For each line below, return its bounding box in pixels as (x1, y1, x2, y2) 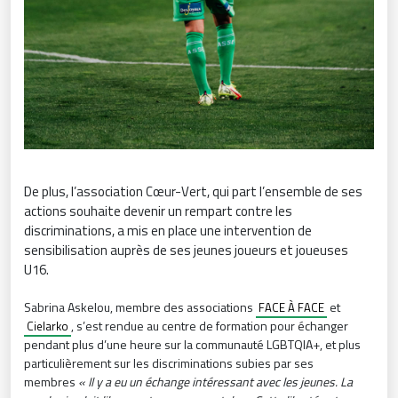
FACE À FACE (259, 298, 324, 316)
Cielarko (27, 316, 68, 335)
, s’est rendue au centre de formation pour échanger (71, 315, 348, 335)
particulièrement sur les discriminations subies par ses (24, 353, 314, 372)
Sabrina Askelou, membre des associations (24, 297, 256, 316)
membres (24, 371, 78, 391)
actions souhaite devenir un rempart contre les (24, 200, 292, 221)
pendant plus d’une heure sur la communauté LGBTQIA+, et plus (24, 334, 361, 354)
